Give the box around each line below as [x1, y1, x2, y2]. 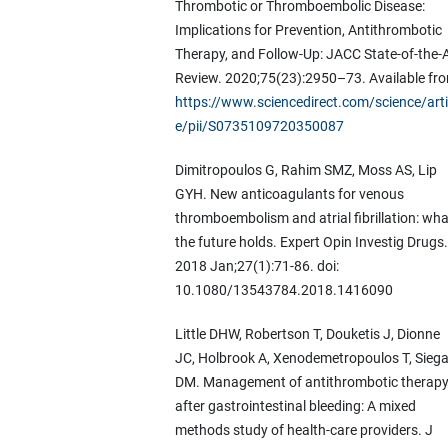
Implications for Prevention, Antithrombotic [174, 22, 442, 39]
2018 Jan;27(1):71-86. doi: [174, 258, 339, 275]
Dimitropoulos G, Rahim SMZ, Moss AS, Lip [174, 162, 437, 179]
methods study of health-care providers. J [174, 422, 433, 439]
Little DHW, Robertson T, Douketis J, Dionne [174, 326, 440, 343]
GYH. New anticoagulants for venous [174, 186, 404, 203]
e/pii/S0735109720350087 [174, 118, 344, 135]
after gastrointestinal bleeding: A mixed [174, 398, 416, 415]
